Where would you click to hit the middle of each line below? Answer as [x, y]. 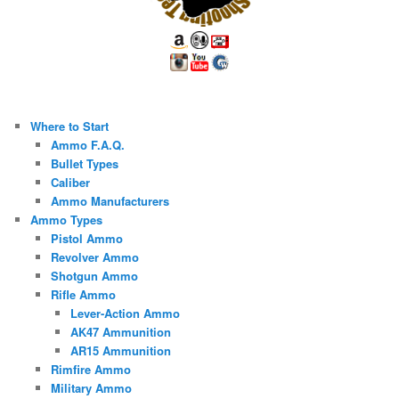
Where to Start [70, 126]
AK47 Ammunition [121, 331]
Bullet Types [84, 163]
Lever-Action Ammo [126, 313]
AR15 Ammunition [121, 350]
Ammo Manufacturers [110, 200]
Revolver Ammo [94, 256]
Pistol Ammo [86, 238]
